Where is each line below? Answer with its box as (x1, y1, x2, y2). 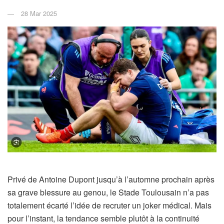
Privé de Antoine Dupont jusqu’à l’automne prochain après (7, 173, 214, 185)
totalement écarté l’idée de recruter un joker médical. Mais (7, 199, 211, 211)
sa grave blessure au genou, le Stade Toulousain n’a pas (7, 186, 209, 198)
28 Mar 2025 (21, 8, 57, 18)
